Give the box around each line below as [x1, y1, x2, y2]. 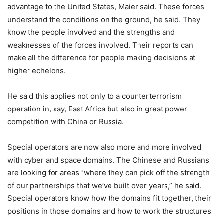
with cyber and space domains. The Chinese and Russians [7, 155, 209, 165]
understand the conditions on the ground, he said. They [7, 14, 200, 24]
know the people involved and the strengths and [7, 27, 175, 37]
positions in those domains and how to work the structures [7, 206, 211, 216]
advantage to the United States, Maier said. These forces [7, 1, 204, 11]
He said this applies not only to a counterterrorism [7, 91, 182, 101]
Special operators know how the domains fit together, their [7, 193, 211, 203]
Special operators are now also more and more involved [7, 142, 201, 152]
